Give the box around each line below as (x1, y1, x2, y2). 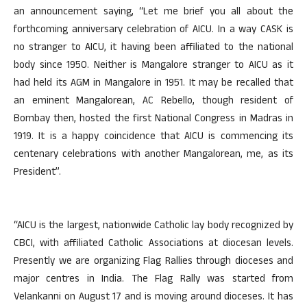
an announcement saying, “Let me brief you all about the (14, 4, 293, 21)
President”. (14, 164, 61, 182)
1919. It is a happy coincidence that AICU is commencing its (14, 129, 293, 146)
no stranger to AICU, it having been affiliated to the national (14, 40, 293, 57)
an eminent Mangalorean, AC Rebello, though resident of (14, 93, 293, 110)
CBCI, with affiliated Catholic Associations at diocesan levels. (14, 236, 293, 253)
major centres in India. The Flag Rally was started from (14, 271, 293, 288)
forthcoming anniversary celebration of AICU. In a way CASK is (14, 22, 293, 39)
